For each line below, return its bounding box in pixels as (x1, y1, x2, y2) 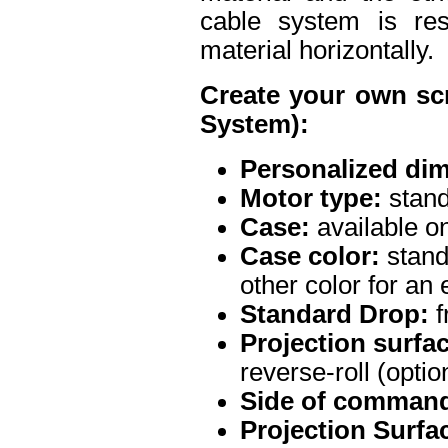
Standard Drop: (240, 300, 429, 328)
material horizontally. (200, 36, 434, 64)
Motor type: (240, 184, 382, 212)
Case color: (240, 242, 380, 270)
